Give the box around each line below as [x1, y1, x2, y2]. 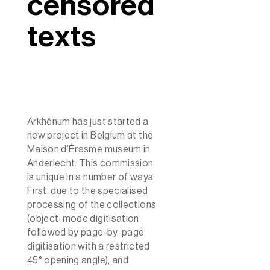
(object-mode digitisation [27, 213, 139, 224]
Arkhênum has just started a [27, 116, 149, 127]
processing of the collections [27, 199, 157, 210]
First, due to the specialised [27, 186, 148, 196]
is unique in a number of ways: [27, 172, 155, 182]
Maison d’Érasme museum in [27, 144, 151, 154]
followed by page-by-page [27, 227, 145, 237]
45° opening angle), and [27, 255, 129, 265]
